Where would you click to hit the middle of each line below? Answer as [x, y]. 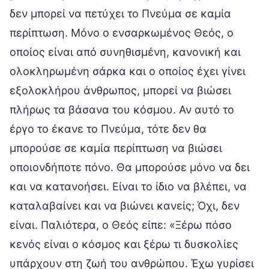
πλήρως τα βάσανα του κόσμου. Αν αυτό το [122, 109]
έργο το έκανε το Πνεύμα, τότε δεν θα [108, 128]
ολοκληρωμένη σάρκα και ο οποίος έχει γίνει [128, 71]
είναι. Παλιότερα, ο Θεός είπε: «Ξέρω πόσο [121, 225]
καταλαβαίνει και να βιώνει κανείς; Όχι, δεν [125, 205]
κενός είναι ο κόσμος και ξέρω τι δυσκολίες [124, 244]
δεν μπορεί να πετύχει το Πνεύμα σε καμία [120, 13]
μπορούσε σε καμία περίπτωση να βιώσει [116, 148]
